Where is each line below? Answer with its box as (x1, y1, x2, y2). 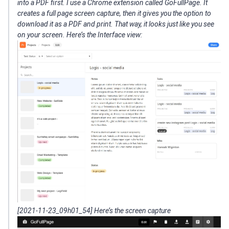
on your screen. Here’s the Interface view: (17, 31, 142, 39)
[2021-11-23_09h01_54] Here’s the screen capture (17, 207, 171, 215)
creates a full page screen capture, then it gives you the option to (17, 9, 211, 17)
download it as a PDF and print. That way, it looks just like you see (17, 20, 214, 28)
